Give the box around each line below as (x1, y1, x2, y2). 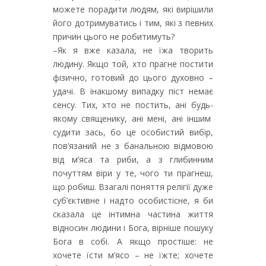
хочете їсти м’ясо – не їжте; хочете (53, 249, 213, 261)
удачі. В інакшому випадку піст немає (53, 85, 213, 97)
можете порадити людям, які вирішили (53, 4, 213, 15)
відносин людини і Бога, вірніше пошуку (53, 222, 213, 233)
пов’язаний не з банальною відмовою (53, 140, 213, 151)
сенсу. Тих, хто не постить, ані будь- (53, 99, 213, 110)
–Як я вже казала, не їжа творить (53, 45, 213, 56)
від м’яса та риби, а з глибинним (53, 154, 213, 165)
